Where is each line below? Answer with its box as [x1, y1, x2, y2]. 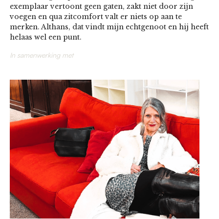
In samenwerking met [10, 51, 73, 59]
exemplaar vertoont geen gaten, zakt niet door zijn [10, 2, 193, 11]
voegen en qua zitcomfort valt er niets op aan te [10, 12, 182, 21]
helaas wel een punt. [10, 33, 82, 42]
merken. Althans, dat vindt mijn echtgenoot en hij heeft [10, 22, 209, 31]
